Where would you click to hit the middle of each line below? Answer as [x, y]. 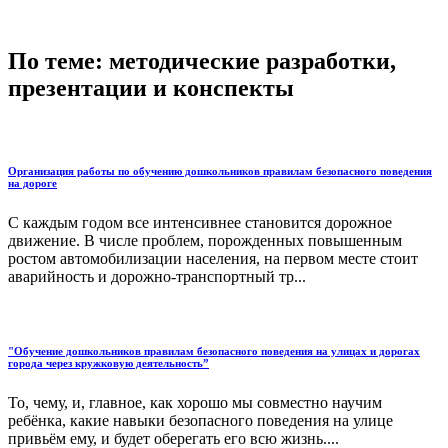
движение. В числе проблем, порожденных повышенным [205, 240]
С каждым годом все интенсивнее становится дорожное [200, 222]
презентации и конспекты [151, 88]
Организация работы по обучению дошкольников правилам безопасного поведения [220, 170]
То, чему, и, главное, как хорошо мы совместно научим [195, 402]
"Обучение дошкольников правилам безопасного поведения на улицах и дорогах [214, 350]
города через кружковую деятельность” [108, 362]
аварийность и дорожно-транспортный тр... [157, 276]
